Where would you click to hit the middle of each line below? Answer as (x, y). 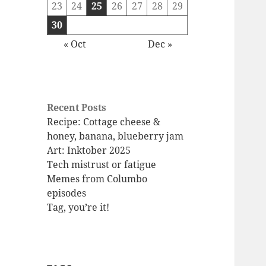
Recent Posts (77, 108)
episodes (67, 193)
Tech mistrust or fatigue (102, 165)
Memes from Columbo (97, 179)
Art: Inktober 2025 (89, 151)
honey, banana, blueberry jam (115, 136)
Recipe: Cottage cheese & (104, 122)
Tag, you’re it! (78, 208)
